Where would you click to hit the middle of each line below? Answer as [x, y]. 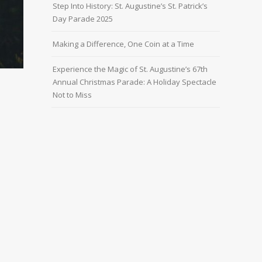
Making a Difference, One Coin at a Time [123, 44]
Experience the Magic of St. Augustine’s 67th [130, 69]
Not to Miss [72, 95]
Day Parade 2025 [83, 19]
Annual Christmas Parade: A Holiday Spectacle [135, 82]
